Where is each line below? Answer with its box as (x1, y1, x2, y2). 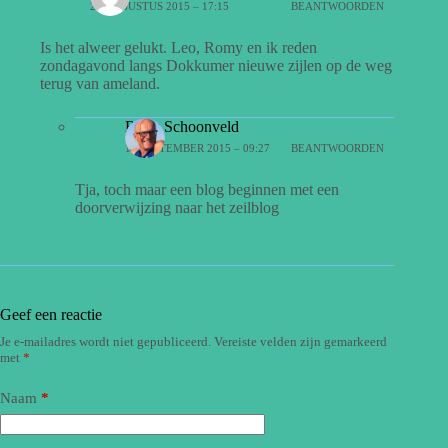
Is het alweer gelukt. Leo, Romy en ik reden (40, 38, 317, 56)
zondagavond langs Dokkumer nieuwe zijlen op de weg (40, 56, 392, 74)
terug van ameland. (40, 74, 160, 92)
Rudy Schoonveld (125, 117, 239, 135)
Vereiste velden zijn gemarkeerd (214, 333, 387, 349)
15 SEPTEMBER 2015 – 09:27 (125, 142, 270, 155)
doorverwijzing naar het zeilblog (75, 198, 279, 216)
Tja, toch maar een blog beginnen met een (75, 180, 339, 198)
